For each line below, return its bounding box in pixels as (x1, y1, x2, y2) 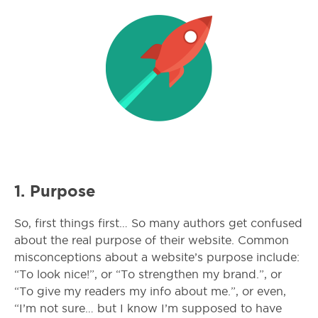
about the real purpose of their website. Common (14, 234, 289, 247)
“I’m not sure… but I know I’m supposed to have (14, 302, 282, 315)
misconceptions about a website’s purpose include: (14, 251, 300, 264)
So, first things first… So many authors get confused (14, 217, 302, 230)
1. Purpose (14, 182, 95, 200)
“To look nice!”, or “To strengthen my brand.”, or (14, 268, 282, 281)
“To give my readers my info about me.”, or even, (14, 285, 286, 298)
